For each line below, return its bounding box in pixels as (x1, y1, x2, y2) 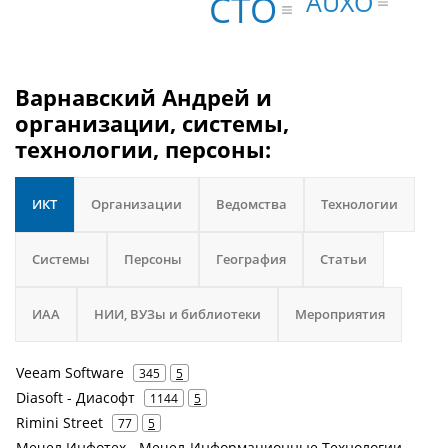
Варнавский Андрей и (15, 82, 272, 112)
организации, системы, (15, 108, 289, 138)
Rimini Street (16, 413, 103, 432)
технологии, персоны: (15, 134, 271, 164)
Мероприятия (295, 305, 385, 323)
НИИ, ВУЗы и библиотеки (94, 305, 261, 323)
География (216, 250, 286, 268)
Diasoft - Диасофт (16, 388, 135, 407)
